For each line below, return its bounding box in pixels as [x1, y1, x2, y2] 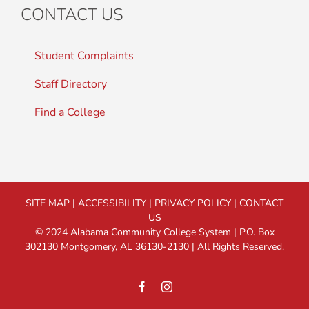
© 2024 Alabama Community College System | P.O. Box [34, 225, 275, 239]
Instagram [172, 280, 215, 292]
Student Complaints [34, 48, 134, 63]
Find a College [34, 104, 106, 120]
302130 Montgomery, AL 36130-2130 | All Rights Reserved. [25, 239, 284, 253]
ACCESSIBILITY [78, 196, 146, 210]
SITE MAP [26, 196, 70, 210]
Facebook [147, 280, 190, 292]
